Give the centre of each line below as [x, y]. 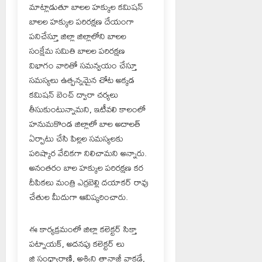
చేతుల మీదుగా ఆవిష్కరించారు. [79, 196]
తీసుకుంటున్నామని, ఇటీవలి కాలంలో [87, 109]
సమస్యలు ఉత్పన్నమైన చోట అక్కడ [82, 80]
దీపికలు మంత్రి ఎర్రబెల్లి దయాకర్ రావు [89, 182]
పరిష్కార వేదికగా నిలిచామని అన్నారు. [88, 153]
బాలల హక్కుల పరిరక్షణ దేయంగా [82, 21]
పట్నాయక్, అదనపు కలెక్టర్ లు [77, 243]
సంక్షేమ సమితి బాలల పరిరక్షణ [77, 50]
